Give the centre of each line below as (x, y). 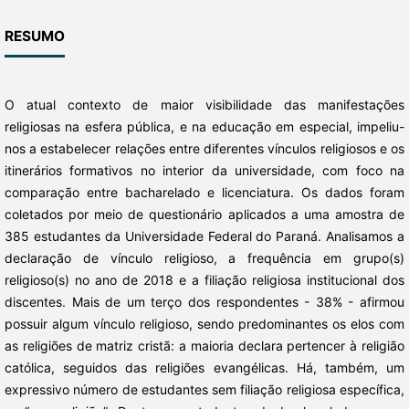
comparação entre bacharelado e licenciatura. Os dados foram (204, 193)
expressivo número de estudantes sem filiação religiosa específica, (204, 390)
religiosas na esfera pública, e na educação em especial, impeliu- (204, 127)
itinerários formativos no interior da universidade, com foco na (204, 171)
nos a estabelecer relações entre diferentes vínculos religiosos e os (204, 149)
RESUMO (34, 37)
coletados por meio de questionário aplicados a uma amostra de (204, 215)
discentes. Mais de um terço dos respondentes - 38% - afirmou (204, 302)
